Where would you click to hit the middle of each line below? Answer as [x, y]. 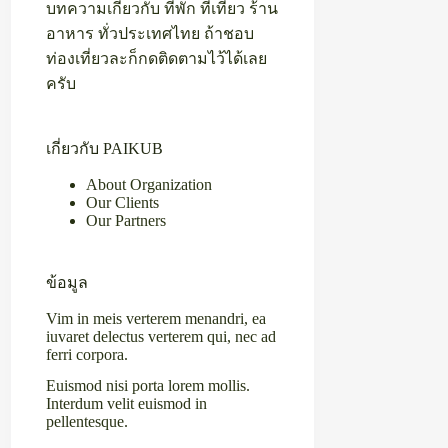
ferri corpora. [87, 354]
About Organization [149, 185]
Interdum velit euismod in [127, 403]
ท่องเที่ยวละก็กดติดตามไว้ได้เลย [157, 59]
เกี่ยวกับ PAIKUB [105, 149]
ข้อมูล [67, 283]
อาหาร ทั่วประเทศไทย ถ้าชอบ [150, 34]
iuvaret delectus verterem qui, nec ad [161, 336]
